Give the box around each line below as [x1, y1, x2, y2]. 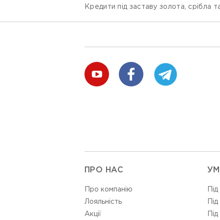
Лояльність [84, 199, 122, 205]
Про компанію [84, 187, 133, 193]
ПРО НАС [84, 166, 124, 174]
